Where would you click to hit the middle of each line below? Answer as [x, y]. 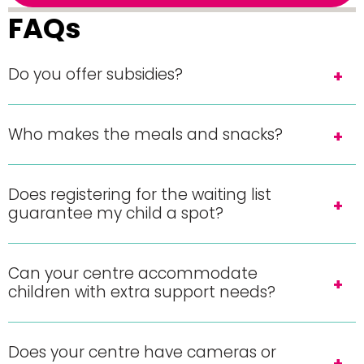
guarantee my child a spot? [116, 213]
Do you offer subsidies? [95, 74]
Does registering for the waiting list [140, 195]
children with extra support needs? [142, 292]
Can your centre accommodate [133, 273]
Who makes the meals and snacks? [145, 134]
